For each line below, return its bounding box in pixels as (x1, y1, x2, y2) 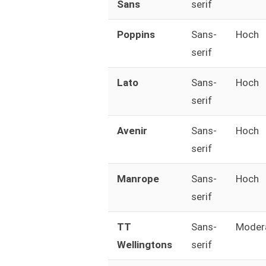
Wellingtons (116, 239, 172, 251)
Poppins (116, 28, 155, 41)
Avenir (116, 125, 147, 137)
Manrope (116, 173, 159, 185)
